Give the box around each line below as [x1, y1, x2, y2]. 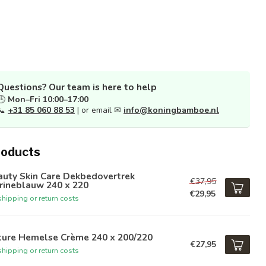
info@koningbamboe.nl [123, 104, 219, 116]
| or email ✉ [75, 104, 123, 116]
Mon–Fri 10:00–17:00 [8, 94, 88, 105]
